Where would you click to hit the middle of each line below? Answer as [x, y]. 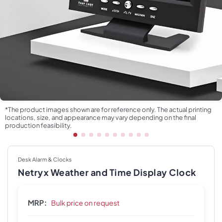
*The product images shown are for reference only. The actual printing [108, 110]
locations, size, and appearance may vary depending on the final [101, 117]
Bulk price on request [85, 203]
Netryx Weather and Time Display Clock [107, 172]
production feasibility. [38, 125]
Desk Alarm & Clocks [45, 159]
